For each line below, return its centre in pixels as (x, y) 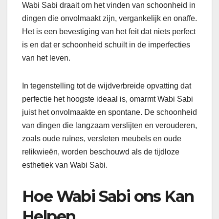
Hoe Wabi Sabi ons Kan (108, 196)
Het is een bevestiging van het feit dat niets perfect (109, 31)
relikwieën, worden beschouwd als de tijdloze (101, 152)
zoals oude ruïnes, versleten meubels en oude (102, 138)
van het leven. (46, 58)
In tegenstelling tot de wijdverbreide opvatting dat (107, 86)
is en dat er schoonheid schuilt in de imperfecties (106, 44)
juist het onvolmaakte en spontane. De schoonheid (109, 112)
